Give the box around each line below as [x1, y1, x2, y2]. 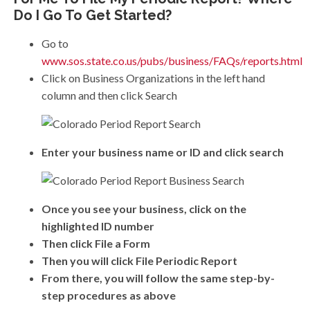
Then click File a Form [42, 237, 150, 250]
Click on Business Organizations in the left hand [42, 71, 265, 85]
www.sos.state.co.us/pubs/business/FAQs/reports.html [42, 54, 302, 68]
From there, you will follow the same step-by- [42, 271, 275, 285]
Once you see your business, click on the [42, 202, 246, 216]
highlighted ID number [42, 219, 154, 233]
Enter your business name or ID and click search [42, 145, 284, 159]
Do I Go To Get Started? [14, 7, 172, 24]
